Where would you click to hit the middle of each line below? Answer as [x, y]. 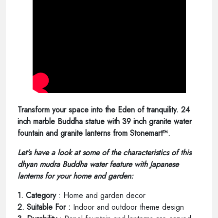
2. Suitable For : [44, 207]
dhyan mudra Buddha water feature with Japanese [98, 164]
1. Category [37, 195]
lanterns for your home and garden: [77, 176]
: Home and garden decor [102, 195]
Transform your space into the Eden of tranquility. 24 [104, 109]
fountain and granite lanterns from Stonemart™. [95, 133]
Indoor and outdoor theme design [128, 207]
